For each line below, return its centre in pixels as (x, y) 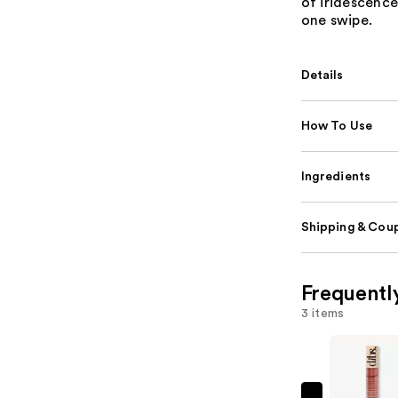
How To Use (337, 127)
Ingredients (336, 177)
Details (322, 76)
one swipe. (337, 21)
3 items (322, 314)
